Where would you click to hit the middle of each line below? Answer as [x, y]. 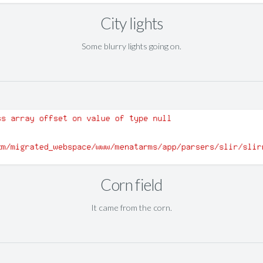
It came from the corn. [131, 207]
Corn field [131, 184]
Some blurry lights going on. [131, 46]
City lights [131, 23]
